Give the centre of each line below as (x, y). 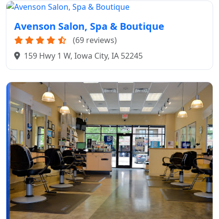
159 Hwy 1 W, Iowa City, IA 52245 (83, 56)
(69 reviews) (95, 40)
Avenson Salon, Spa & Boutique (89, 26)
